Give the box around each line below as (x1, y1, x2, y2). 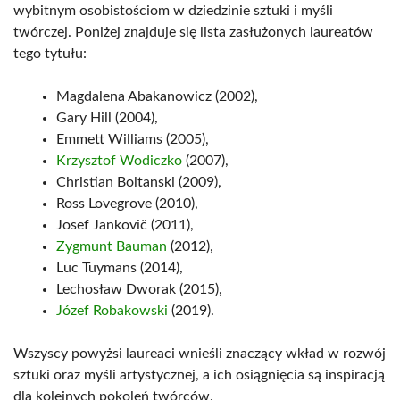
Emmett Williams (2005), (56, 132, 209, 146)
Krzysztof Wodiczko (56, 154, 182, 168)
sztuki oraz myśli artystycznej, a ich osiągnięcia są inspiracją (13, 368, 385, 382)
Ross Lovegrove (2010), (56, 196, 198, 211)
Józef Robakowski (56, 304, 168, 318)
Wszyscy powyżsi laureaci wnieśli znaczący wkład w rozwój (13, 346, 386, 361)
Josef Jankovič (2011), (56, 218, 194, 232)
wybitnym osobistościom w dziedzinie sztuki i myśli (13, 4, 333, 18)
